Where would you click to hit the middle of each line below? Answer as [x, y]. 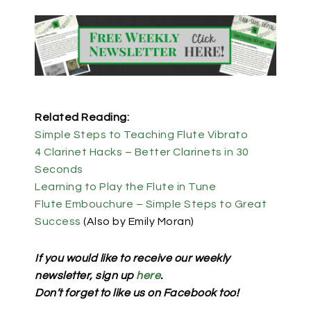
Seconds [59, 170]
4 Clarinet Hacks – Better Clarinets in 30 [142, 152]
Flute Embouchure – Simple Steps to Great [151, 204]
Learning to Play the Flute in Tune [125, 187]
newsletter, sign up [85, 276]
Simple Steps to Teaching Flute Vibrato [141, 135]
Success [58, 222]
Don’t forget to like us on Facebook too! [137, 293]
